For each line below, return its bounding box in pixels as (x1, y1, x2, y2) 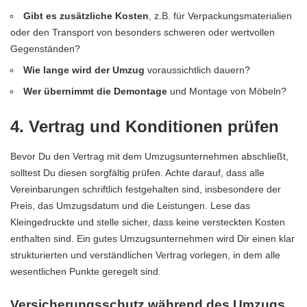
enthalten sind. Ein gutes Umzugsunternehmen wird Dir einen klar (10, 232, 295, 244)
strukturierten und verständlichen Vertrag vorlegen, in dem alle (10, 249, 280, 260)
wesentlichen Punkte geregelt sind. (10, 265, 161, 277)
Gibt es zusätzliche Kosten (23, 10, 149, 22)
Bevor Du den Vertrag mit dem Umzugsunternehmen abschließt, (10, 150, 288, 162)
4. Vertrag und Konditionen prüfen (10, 117, 279, 136)
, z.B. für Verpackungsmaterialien (149, 10, 293, 22)
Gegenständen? (10, 43, 80, 55)
